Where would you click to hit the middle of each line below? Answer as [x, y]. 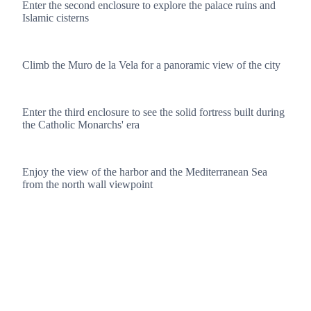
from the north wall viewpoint [87, 184]
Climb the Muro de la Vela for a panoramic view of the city [151, 65]
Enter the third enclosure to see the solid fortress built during [153, 112]
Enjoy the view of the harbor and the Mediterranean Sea [145, 171]
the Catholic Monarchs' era [81, 124]
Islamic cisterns [56, 17]
